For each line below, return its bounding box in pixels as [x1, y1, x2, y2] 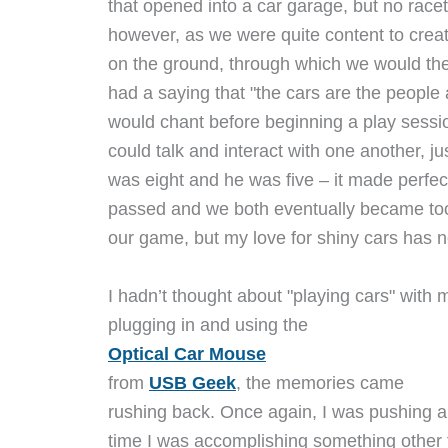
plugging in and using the [108, 314, 308, 335]
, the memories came [236, 372, 404, 393]
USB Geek [149, 372, 236, 393]
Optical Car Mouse [108, 343, 266, 364]
